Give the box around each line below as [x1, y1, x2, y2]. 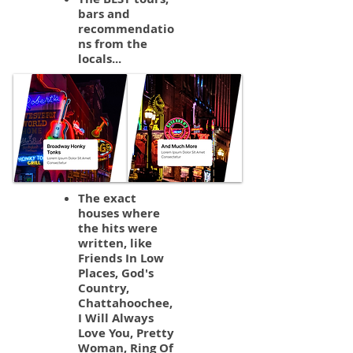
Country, [78, 280, 129, 296]
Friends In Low [78, 250, 164, 266]
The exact [78, 190, 136, 206]
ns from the [78, 35, 147, 52]
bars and [78, 6, 130, 22]
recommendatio [78, 20, 174, 37]
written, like [78, 235, 152, 251]
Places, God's [78, 265, 154, 281]
